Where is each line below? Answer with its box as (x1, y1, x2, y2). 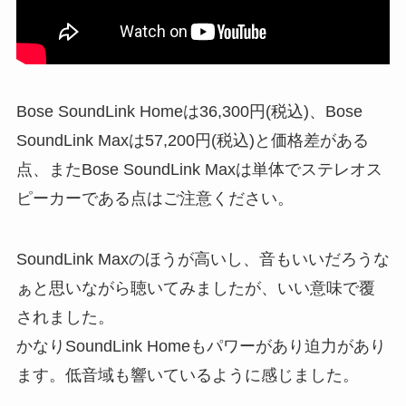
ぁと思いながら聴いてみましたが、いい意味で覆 (15, 279, 375, 298)
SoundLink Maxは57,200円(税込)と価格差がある (15, 130, 369, 150)
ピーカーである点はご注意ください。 (15, 188, 294, 208)
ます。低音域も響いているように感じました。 (15, 366, 359, 385)
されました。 (15, 308, 114, 327)
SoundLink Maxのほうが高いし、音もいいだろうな (15, 250, 390, 269)
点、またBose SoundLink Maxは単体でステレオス (15, 159, 382, 179)
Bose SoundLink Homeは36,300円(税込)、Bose (15, 101, 362, 121)
